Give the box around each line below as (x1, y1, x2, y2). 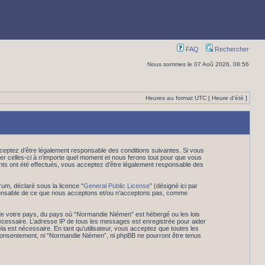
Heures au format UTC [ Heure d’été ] (146, 95, 247, 101)
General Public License (83, 182, 150, 189)
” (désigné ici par (149, 182, 198, 189)
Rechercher (213, 46, 249, 53)
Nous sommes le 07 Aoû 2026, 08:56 (147, 61, 249, 67)
